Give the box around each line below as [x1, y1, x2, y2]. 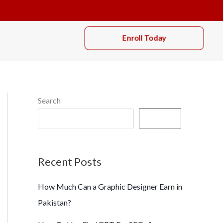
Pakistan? [38, 198, 71, 208]
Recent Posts [38, 155, 102, 169]
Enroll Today [120, 33, 168, 43]
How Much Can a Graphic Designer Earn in [38, 182, 182, 192]
